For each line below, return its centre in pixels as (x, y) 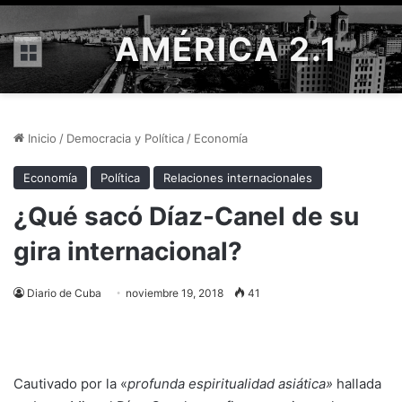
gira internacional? (128, 251)
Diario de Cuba (64, 293)
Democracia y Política (125, 138)
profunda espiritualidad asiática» (230, 384)
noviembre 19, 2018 (175, 293)
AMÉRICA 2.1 (227, 49)
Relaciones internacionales (238, 178)
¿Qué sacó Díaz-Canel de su (186, 216)
